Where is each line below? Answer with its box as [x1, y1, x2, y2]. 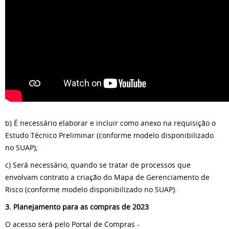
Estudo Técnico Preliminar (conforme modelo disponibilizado [5, 130, 214, 140]
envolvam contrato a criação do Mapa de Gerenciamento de [5, 172, 210, 182]
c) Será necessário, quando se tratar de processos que [5, 159, 191, 170]
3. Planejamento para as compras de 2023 [5, 201, 149, 212]
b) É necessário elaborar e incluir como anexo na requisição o [5, 118, 216, 128]
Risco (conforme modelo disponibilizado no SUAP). [5, 184, 177, 194]
